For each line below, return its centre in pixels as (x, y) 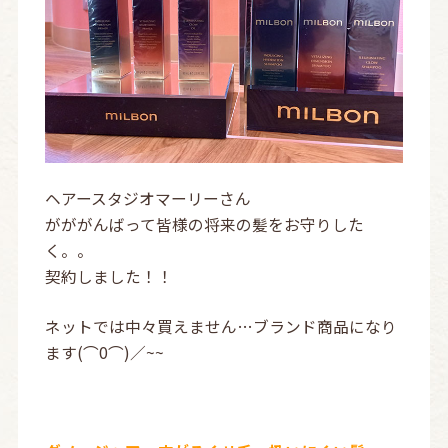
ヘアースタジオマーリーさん (147, 199)
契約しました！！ (108, 277)
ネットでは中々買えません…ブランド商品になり (220, 326)
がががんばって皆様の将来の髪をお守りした (204, 225)
